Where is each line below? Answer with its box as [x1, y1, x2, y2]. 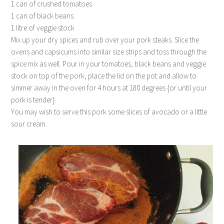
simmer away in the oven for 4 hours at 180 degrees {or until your [11, 83, 207, 92]
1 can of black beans [11, 11, 74, 20]
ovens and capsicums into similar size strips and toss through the [11, 47, 207, 56]
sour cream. [11, 119, 49, 128]
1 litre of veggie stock [11, 23, 75, 32]
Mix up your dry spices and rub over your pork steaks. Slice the [11, 35, 199, 44]
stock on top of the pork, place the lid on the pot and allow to [11, 71, 197, 80]
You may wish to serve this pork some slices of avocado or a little [11, 107, 207, 116]
